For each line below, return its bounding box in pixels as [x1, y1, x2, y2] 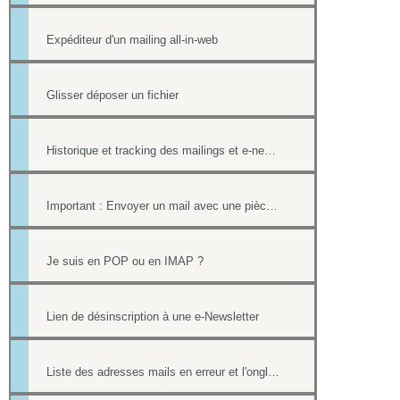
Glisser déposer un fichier [46, 88, 179, 102]
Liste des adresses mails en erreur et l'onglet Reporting [268, 365, 279, 379]
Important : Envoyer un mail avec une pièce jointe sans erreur [266, 199, 278, 212]
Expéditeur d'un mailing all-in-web [46, 33, 218, 46]
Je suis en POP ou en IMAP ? [46, 254, 204, 268]
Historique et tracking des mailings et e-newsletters [264, 144, 276, 157]
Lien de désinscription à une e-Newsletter [46, 310, 259, 323]
